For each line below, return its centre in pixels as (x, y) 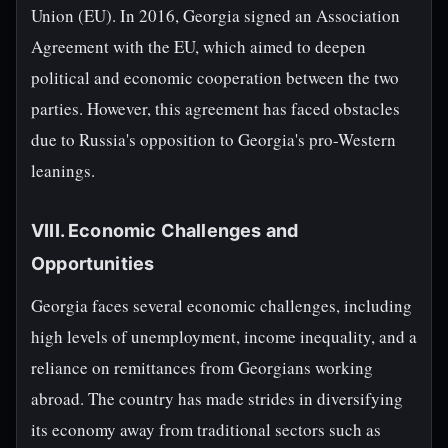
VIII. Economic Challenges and (165, 230)
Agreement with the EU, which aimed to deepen (198, 46)
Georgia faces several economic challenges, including (221, 305)
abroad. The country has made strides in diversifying (217, 398)
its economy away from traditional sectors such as (206, 429)
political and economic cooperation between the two (215, 77)
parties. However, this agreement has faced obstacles (215, 108)
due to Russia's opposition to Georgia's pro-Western (213, 139)
